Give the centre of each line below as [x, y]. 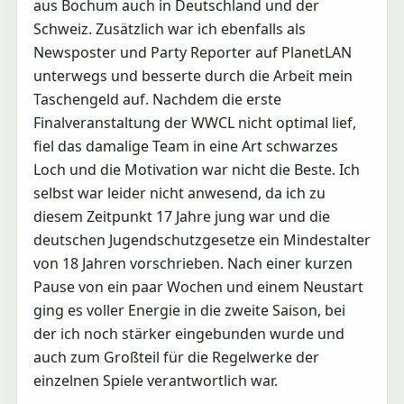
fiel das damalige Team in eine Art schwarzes [185, 146]
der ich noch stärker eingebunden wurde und [188, 333]
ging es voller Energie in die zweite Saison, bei [189, 310]
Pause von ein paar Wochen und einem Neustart [198, 286]
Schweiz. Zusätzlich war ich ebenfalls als [169, 28]
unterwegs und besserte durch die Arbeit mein [193, 75]
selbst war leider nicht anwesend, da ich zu [179, 193]
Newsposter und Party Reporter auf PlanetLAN [192, 52]
